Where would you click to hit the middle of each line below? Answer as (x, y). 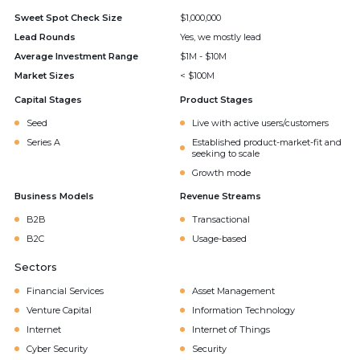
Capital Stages (48, 100)
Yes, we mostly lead (221, 37)
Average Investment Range (76, 56)
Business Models (54, 196)
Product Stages (217, 100)
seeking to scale (226, 153)
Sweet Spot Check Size (68, 18)
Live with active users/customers (260, 123)
